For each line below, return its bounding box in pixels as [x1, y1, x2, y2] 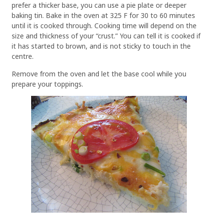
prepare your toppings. [12, 79, 83, 89]
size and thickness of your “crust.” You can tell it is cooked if [12, 31, 200, 41]
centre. [12, 52, 34, 61]
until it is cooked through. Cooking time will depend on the [12, 21, 197, 31]
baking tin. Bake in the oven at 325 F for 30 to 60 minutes [12, 11, 195, 20]
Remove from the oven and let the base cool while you [12, 69, 186, 78]
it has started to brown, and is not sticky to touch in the [12, 41, 191, 51]
